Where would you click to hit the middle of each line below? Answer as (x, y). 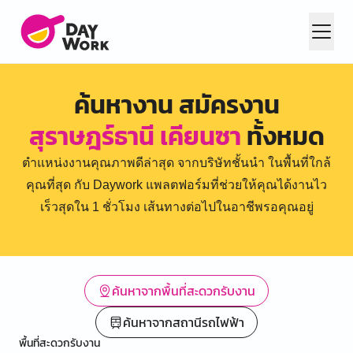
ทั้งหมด (282, 136)
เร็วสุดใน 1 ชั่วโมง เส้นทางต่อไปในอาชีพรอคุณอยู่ (176, 207)
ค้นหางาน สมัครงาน (176, 105)
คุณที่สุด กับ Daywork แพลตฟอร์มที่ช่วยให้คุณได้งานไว (176, 185)
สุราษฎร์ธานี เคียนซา (135, 136)
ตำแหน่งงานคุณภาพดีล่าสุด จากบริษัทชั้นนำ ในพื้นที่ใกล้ (176, 163)
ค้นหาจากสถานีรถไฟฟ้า (184, 322)
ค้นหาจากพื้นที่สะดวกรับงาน (184, 291)
